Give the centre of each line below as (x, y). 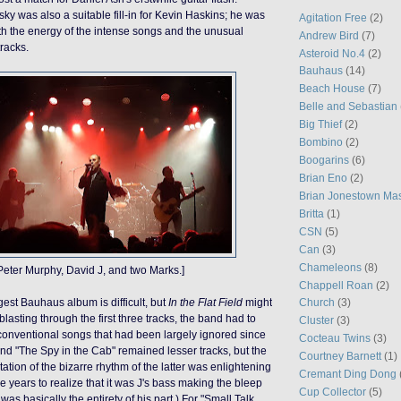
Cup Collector (333, 392)
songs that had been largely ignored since (162, 335)
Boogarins (324, 160)
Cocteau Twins (335, 338)
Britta (311, 213)
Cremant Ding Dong (348, 374)
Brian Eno (323, 178)
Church (317, 303)
